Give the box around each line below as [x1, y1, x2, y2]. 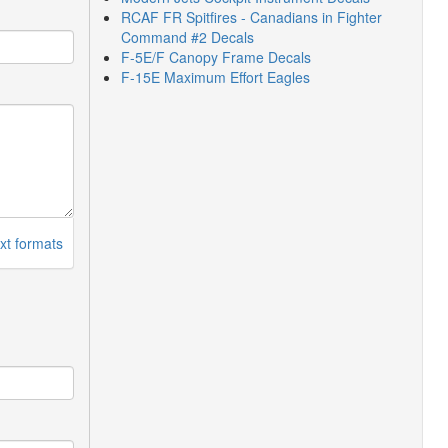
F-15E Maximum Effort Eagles [120, 67, 310, 87]
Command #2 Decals [120, 27, 254, 47]
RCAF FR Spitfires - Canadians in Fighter [120, 7, 382, 27]
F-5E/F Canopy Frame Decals [120, 47, 311, 67]
